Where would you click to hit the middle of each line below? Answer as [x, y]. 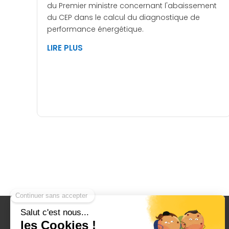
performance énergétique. [95, 29]
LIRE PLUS [65, 48]
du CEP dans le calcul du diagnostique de [123, 18]
